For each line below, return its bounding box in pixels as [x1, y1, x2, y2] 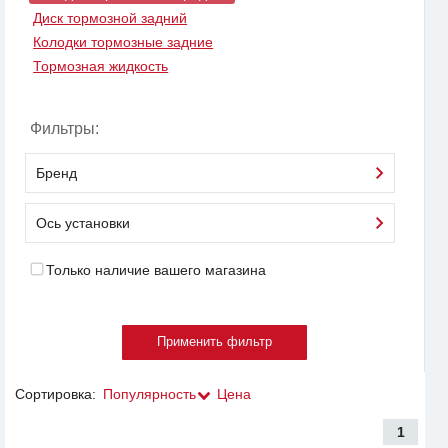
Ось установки [36, 214, 130, 231]
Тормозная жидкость [33, 58, 169, 75]
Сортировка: [15, 385, 96, 402]
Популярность [103, 385, 196, 402]
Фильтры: [30, 119, 99, 137]
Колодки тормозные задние [33, 34, 214, 51]
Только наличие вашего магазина [45, 261, 266, 278]
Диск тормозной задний [33, 9, 188, 26]
